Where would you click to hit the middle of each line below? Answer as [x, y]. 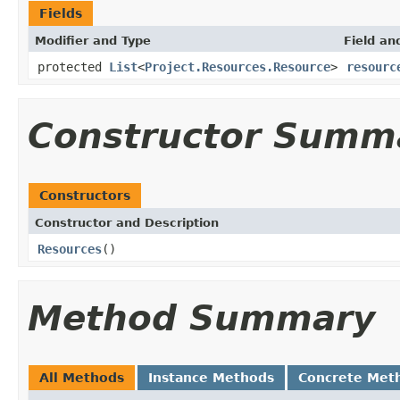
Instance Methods [211, 377]
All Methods [82, 377]
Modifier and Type [93, 40]
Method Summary [201, 318]
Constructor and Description [127, 222]
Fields [61, 13]
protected [73, 67]
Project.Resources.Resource [237, 67]
